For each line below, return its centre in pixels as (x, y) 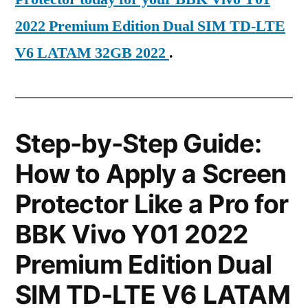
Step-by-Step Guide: (138, 143)
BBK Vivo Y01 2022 (132, 234)
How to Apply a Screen (151, 174)
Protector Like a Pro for (152, 204)
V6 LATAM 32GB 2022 (92, 53)
